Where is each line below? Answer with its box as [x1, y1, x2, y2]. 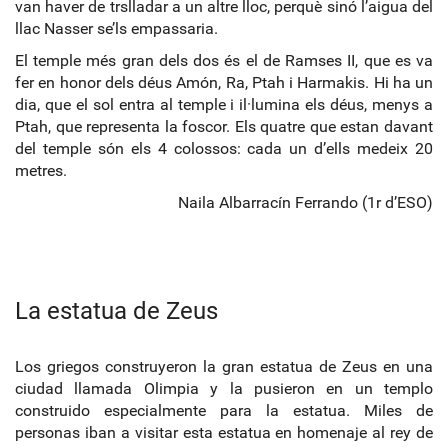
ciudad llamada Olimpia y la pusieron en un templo [15, 378, 433, 398]
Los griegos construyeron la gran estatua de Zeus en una [15, 356, 433, 376]
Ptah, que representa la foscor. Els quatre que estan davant [15, 116, 433, 136]
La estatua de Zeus [15, 296, 218, 325]
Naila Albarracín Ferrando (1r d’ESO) [178, 192, 433, 212]
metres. [15, 160, 67, 180]
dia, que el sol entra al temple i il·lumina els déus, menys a [15, 94, 433, 114]
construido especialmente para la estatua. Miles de [15, 400, 433, 420]
